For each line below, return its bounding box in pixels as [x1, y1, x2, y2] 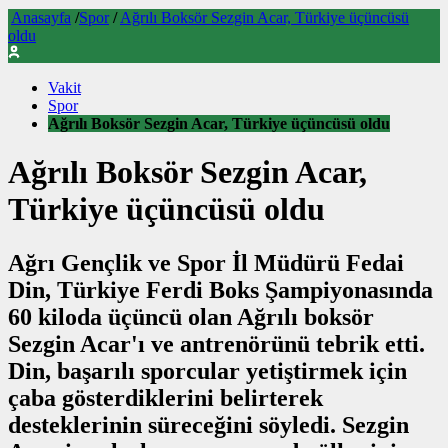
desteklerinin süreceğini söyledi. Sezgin [8, 411, 409, 438]
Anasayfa [11, 9, 71, 26]
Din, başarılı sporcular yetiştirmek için [8, 357, 407, 384]
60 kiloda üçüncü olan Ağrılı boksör [8, 303, 374, 330]
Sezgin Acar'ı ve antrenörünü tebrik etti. [8, 330, 425, 357]
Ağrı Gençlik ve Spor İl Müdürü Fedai [8, 249, 404, 276]
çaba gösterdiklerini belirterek [8, 384, 323, 411]
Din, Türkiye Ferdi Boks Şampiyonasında [8, 276, 433, 303]
